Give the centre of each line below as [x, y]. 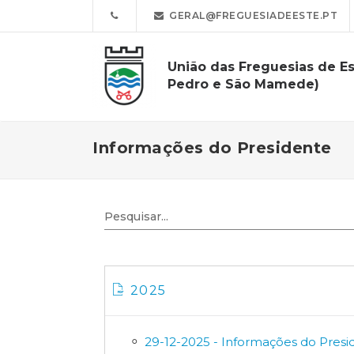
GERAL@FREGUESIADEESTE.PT [250, 15]
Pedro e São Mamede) [243, 84]
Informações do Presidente [212, 148]
